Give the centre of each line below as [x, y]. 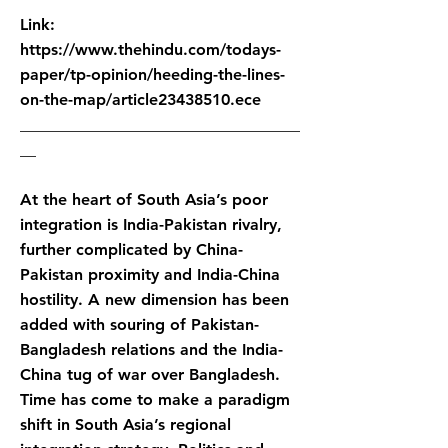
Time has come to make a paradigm [155, 399]
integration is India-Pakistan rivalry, [151, 224]
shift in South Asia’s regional [125, 424]
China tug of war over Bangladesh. [150, 374]
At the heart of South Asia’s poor [144, 199]
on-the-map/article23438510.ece [140, 99]
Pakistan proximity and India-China [150, 274]
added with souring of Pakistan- [139, 324]
